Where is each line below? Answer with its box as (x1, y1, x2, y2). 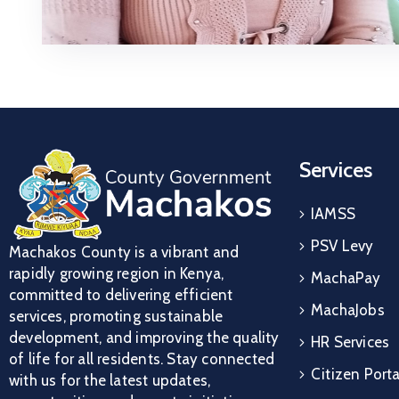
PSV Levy (311, 236, 374, 255)
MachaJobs (311, 300, 385, 319)
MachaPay (311, 268, 381, 287)
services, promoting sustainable (9, 307, 224, 326)
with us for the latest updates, (9, 371, 211, 390)
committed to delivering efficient (9, 286, 233, 305)
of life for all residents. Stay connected (9, 350, 275, 369)
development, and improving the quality (9, 329, 280, 347)
